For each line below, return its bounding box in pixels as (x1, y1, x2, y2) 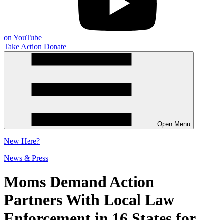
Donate (44, 42, 66, 51)
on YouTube (4, 33, 42, 42)
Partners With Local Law (4, 191, 174, 209)
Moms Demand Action (4, 172, 154, 191)
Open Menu (157, 120, 190, 128)
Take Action (4, 42, 42, 51)
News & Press (4, 153, 48, 162)
